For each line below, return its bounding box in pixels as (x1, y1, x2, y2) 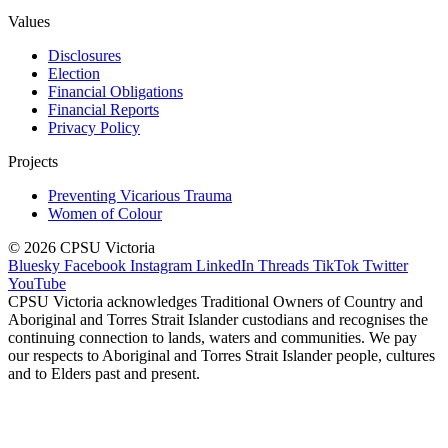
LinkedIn (196, 256, 254, 274)
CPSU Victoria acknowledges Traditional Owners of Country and (8, 292, 423, 310)
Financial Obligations (48, 82, 183, 100)
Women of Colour (48, 204, 162, 222)
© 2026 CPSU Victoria (8, 238, 155, 256)
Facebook (64, 256, 126, 274)
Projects (8, 152, 58, 170)
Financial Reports (48, 100, 159, 118)
